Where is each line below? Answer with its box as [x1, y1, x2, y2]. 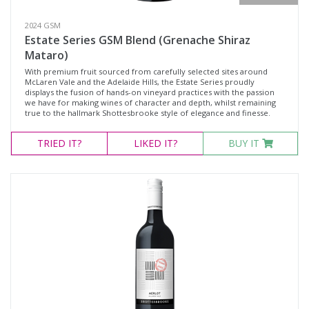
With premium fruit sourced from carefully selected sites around [25, 66, 268, 77]
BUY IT [228, 137, 262, 150]
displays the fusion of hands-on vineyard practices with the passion [25, 87, 275, 97]
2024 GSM [25, 20, 61, 30]
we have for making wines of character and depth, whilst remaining [25, 97, 276, 108]
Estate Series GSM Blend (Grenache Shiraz [25, 32, 250, 48]
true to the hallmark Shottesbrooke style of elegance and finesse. [25, 108, 270, 118]
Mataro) [25, 48, 68, 63]
